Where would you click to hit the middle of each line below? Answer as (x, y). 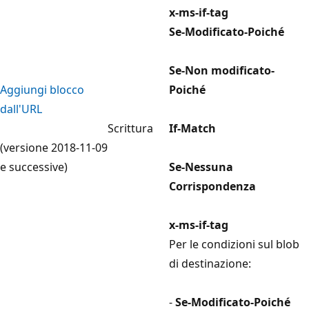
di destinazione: (210, 263)
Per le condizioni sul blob (234, 244)
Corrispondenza (212, 186)
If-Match (192, 128)
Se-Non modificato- (222, 70)
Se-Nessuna (201, 167)
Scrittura (130, 128)
